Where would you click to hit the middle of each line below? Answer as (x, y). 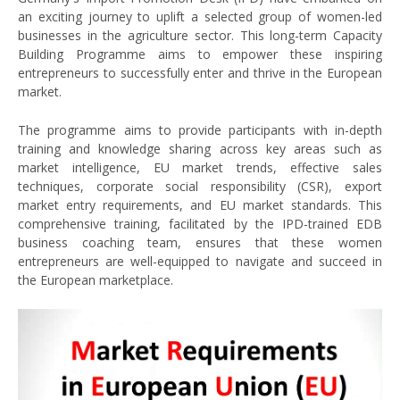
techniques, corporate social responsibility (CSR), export (200, 187)
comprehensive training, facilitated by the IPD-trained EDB (200, 224)
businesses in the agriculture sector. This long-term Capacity (200, 36)
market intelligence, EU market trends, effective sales (200, 168)
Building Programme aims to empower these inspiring (200, 54)
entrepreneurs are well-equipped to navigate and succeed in (200, 262)
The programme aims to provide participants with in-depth (200, 130)
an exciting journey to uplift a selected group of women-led (200, 17)
